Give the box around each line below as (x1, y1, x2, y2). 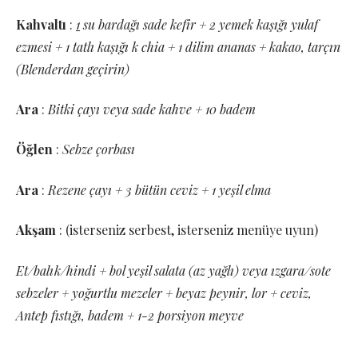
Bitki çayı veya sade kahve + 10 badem (48, 100, 256, 117)
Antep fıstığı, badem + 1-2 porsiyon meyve (16, 306, 244, 324)
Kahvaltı (16, 15, 66, 33)
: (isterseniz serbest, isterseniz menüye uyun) (59, 221, 318, 239)
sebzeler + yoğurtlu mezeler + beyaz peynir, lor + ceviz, (16, 284, 312, 301)
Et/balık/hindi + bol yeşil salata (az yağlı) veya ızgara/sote (16, 261, 331, 279)
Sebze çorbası (62, 141, 135, 158)
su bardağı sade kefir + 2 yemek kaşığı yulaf (80, 15, 318, 33)
